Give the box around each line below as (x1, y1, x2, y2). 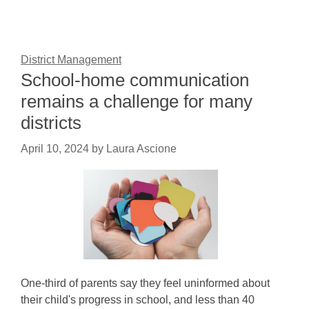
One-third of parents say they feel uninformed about (21, 277, 270, 289)
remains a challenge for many (21, 91, 252, 112)
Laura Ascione (106, 143, 177, 154)
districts (21, 112, 81, 133)
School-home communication (21, 70, 249, 90)
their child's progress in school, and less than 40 (21, 294, 255, 306)
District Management (21, 54, 121, 66)
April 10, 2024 (21, 143, 89, 154)
